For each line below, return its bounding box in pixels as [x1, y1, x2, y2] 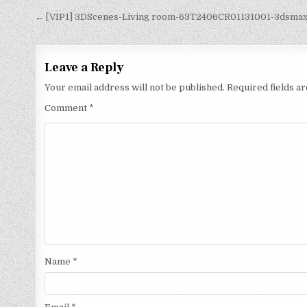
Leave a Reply [45, 60, 124, 75]
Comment [45, 103, 90, 113]
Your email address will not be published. [45, 82, 225, 93]
